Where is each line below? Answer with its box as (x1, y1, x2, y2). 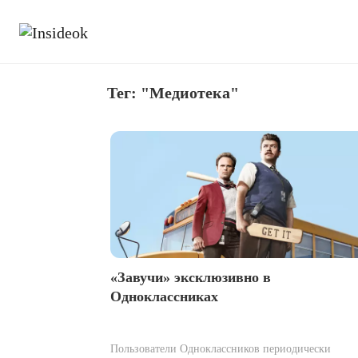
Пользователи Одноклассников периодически (110, 342, 331, 355)
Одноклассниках (110, 288, 218, 304)
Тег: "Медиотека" (107, 84, 239, 101)
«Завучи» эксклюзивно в (110, 268, 271, 285)
